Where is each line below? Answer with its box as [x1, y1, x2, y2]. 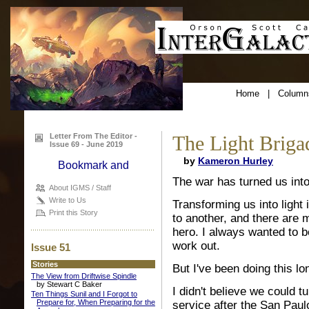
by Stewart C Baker [37, 280, 102, 288]
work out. [172, 239, 220, 252]
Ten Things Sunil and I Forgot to [31, 290, 137, 298]
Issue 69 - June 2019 [50, 140, 123, 148]
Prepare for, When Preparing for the [37, 298, 155, 306]
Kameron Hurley [198, 155, 273, 166]
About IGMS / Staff [49, 183, 111, 192]
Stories [32, 260, 58, 268]
